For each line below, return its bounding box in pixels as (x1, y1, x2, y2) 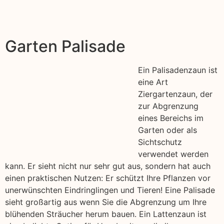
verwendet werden (138, 149, 208, 159)
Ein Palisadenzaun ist (138, 65, 217, 75)
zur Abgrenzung (138, 101, 198, 111)
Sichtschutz (138, 137, 182, 147)
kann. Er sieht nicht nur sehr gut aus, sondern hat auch (5, 161, 210, 171)
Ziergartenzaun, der (138, 89, 212, 99)
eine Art (138, 77, 168, 87)
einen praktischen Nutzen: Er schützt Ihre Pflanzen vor (5, 173, 210, 183)
